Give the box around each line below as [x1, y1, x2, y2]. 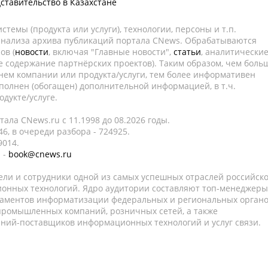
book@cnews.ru [8, 148, 72, 160]
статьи [173, 46, 201, 57]
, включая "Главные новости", [48, 46, 173, 57]
